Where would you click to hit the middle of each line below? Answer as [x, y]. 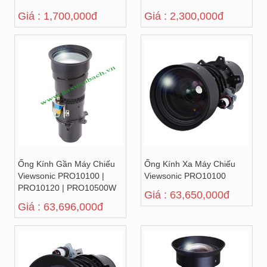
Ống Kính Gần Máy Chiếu [66, 164]
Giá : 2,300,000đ [184, 16]
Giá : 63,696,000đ [60, 207]
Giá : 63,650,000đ [187, 195]
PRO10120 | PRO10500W [67, 187]
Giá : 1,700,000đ [58, 16]
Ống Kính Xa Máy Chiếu [190, 164]
